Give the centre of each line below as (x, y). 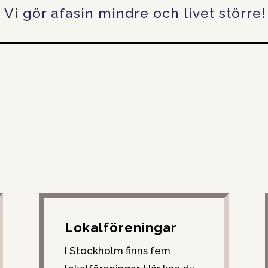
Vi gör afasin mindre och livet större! (135, 13)
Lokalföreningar (121, 227)
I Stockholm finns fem (117, 250)
